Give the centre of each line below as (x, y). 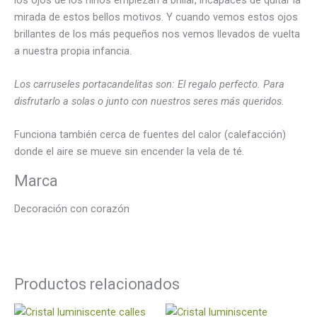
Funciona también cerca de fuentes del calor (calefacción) (150, 135)
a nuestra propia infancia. (73, 51)
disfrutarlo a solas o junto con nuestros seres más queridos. (149, 101)
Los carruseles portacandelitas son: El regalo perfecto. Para (149, 84)
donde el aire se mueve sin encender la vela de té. (129, 152)
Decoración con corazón (72, 209)
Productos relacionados (97, 284)
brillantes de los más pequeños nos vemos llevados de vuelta (157, 34)
